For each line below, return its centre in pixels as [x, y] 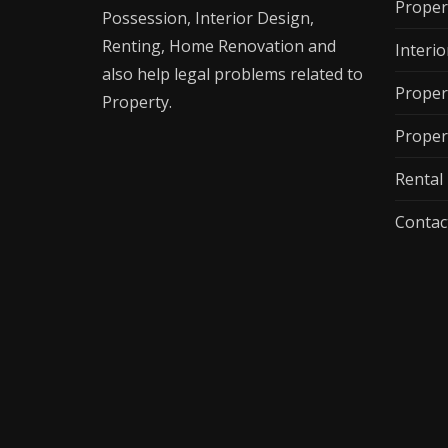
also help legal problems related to [232, 73]
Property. [137, 101]
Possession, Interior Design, [208, 17]
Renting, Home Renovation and [219, 45]
